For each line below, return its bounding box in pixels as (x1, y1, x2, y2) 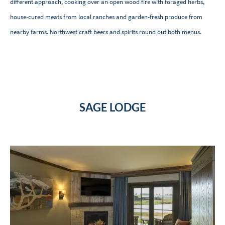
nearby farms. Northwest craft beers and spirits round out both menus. (10, 28, 201, 37)
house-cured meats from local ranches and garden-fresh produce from (10, 13, 202, 22)
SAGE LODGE (79, 100, 146, 115)
